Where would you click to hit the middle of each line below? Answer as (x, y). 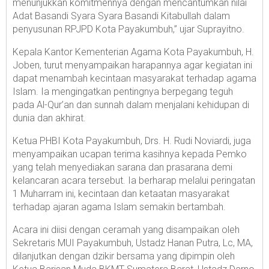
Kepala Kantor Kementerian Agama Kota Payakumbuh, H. (133, 52)
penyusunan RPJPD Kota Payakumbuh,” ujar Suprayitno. (128, 29)
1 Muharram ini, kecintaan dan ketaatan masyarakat (121, 193)
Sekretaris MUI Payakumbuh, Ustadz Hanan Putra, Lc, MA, (133, 243)
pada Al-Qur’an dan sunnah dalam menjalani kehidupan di (131, 104)
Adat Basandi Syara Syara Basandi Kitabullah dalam (121, 16)
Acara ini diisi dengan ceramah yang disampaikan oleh (126, 229)
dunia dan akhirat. (49, 118)
